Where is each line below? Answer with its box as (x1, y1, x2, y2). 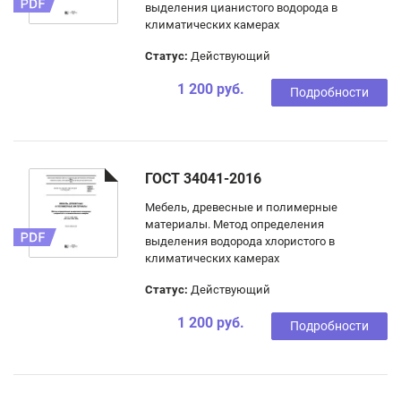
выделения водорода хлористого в (145, 235, 335, 248)
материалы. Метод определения (145, 218, 324, 231)
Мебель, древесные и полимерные (145, 200, 337, 214)
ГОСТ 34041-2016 (145, 170, 261, 187)
